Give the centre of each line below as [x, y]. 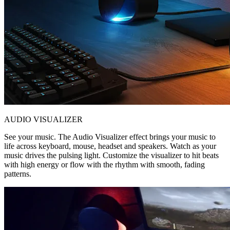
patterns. [18, 174]
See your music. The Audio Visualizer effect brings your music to [110, 137]
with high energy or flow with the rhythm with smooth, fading [104, 164]
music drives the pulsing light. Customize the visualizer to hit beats [111, 155]
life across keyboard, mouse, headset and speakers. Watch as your [110, 146]
